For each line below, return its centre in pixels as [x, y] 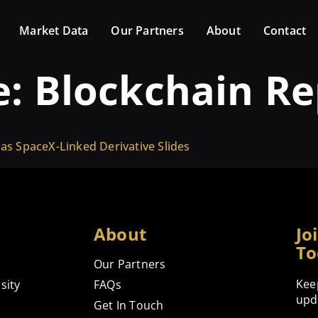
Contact [285, 31]
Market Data [54, 31]
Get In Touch [129, 305]
